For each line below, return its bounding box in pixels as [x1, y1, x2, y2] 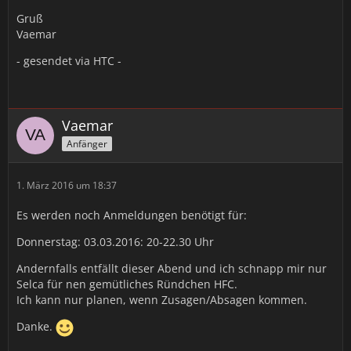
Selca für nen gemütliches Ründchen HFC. [16, 277, 237, 291]
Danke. [16, 319, 56, 335]
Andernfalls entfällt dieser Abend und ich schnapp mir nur [16, 261, 327, 276]
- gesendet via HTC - [16, 53, 121, 68]
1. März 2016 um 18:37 [16, 179, 117, 192]
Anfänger [67, 136, 107, 150]
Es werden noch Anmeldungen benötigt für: [16, 208, 247, 223]
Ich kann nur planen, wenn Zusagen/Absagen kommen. [16, 292, 307, 307]
